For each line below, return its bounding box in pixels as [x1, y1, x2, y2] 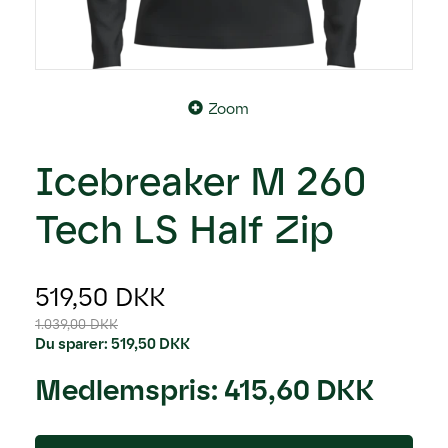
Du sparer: [35, 334, 111, 353]
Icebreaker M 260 [35, 157, 366, 205]
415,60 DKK [224, 372, 374, 407]
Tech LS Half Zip [35, 205, 334, 253]
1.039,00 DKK [35, 315, 118, 332]
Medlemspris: [35, 372, 218, 407]
